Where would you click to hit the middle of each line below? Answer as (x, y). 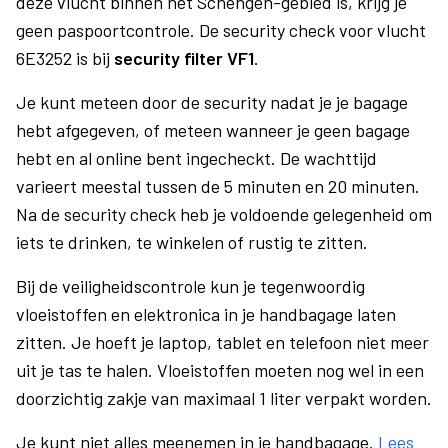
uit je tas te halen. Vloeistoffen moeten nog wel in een (220, 370)
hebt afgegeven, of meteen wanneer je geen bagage (213, 130)
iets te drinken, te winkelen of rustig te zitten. (192, 242)
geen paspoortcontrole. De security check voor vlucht (221, 30)
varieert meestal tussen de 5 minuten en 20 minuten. (218, 186)
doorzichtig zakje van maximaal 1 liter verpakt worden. (224, 398)
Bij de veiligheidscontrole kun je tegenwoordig (190, 286)
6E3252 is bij (65, 58)
